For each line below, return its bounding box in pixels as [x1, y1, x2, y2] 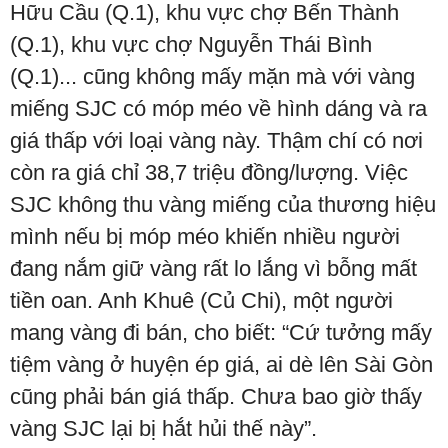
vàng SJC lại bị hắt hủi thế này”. [10, 416, 317, 441]
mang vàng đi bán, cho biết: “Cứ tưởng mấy [10, 320, 432, 345]
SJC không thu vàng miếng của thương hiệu [10, 192, 436, 217]
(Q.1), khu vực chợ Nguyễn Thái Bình [10, 32, 372, 57]
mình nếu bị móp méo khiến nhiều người [10, 224, 400, 249]
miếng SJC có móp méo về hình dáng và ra [10, 96, 427, 121]
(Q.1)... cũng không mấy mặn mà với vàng [10, 64, 415, 89]
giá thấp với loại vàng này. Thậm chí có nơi [10, 128, 423, 153]
